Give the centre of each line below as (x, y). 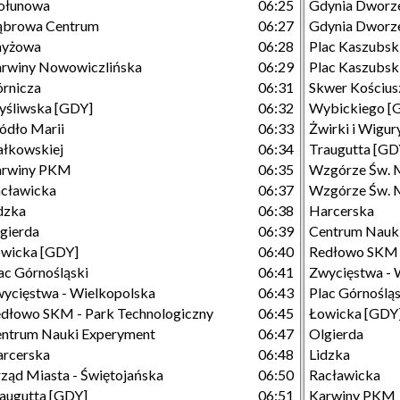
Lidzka (329, 354)
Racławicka (345, 375)
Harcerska (342, 210)
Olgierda (336, 333)
